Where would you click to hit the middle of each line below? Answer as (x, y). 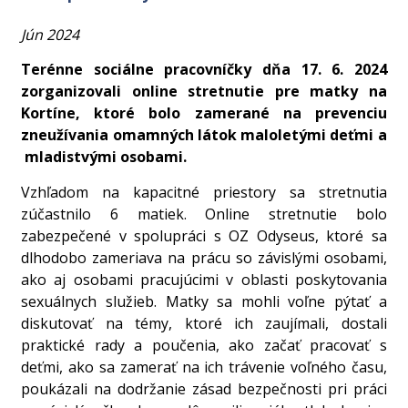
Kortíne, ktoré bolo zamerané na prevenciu (204, 113)
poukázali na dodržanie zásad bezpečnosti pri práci (204, 388)
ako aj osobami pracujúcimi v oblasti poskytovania (204, 279)
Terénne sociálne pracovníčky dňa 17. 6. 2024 (204, 70)
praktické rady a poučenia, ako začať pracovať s (204, 345)
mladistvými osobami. (106, 157)
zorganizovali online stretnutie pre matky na (204, 92)
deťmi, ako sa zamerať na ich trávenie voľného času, (204, 367)
